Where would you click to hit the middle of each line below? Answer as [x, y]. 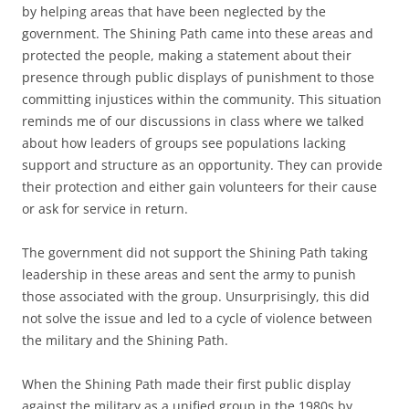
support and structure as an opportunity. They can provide [202, 165]
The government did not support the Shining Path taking [195, 252]
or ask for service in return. [105, 209]
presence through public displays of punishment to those [198, 77]
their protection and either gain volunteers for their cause [199, 187]
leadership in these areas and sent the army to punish [189, 274]
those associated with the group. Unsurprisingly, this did [196, 296]
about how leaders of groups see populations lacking [184, 143]
